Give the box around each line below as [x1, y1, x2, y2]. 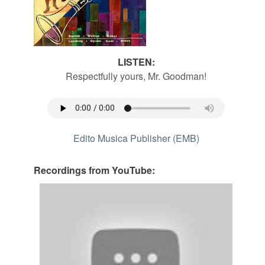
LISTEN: [117, 55, 155, 69]
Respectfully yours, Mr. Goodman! [66, 69, 206, 83]
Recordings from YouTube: [34, 163, 155, 177]
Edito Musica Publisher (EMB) [73, 131, 199, 146]
